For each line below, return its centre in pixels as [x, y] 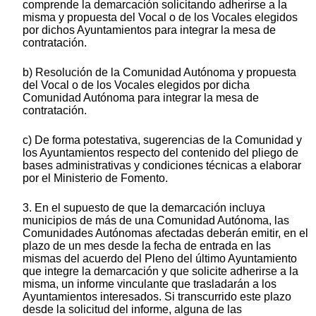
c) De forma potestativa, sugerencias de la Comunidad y [162, 140]
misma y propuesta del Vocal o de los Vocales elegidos [160, 17]
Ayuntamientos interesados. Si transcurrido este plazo [157, 296]
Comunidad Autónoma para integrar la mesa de [141, 97]
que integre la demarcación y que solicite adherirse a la [160, 271]
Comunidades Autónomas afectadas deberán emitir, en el [165, 233]
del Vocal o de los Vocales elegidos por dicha [136, 85]
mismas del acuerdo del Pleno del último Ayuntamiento [160, 258]
